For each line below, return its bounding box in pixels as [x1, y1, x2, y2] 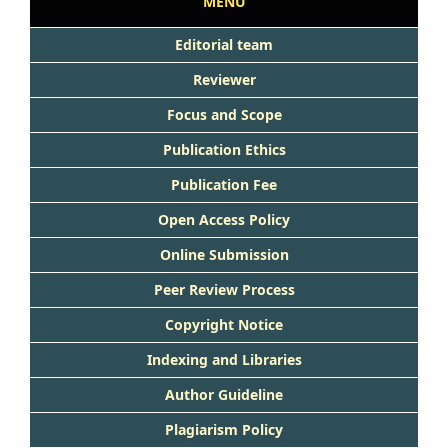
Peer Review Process [153, 279, 295, 299]
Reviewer [192, 69, 256, 89]
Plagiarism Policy [165, 419, 283, 439]
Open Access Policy [158, 209, 290, 229]
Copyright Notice [165, 314, 283, 334]
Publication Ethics [162, 139, 286, 159]
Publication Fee [171, 174, 277, 194]
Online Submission [159, 244, 289, 264]
